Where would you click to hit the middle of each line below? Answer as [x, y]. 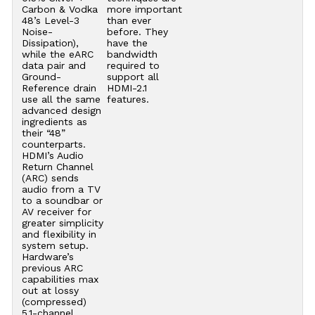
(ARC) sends [50, 178]
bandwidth [132, 54]
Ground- [41, 76]
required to [133, 65]
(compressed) [54, 301]
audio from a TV [61, 189]
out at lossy [50, 290]
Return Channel [57, 166]
